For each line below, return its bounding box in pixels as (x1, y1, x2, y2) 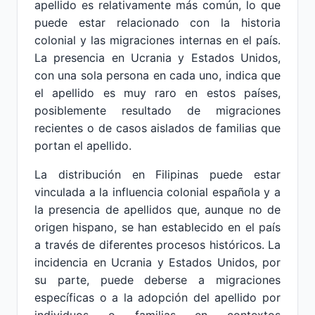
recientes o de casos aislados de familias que (34, 121, 281, 135)
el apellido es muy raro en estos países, (34, 86, 281, 100)
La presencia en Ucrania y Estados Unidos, (34, 51, 281, 65)
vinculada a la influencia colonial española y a (34, 185, 281, 199)
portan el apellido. (34, 139, 131, 153)
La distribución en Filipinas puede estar (34, 167, 281, 181)
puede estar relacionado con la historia (34, 15, 281, 30)
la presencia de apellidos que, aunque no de (34, 202, 281, 217)
